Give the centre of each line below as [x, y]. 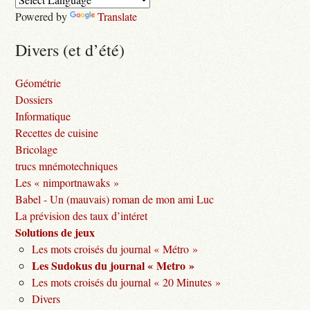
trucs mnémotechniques [67, 166]
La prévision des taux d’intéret [82, 216]
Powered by [43, 17]
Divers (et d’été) [70, 50]
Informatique [43, 116]
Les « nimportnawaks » [67, 183]
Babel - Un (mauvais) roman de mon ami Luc [115, 199]
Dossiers [34, 100]
